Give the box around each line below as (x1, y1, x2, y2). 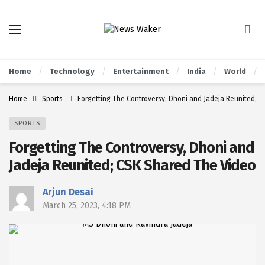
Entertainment (113, 67, 169, 76)
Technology (50, 67, 95, 76)
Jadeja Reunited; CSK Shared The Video (9, 156, 256, 174)
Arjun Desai (43, 186, 93, 198)
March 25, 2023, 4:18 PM (43, 201, 131, 211)
